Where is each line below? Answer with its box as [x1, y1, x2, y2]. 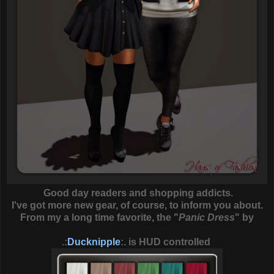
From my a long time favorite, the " [20, 212, 179, 223]
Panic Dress [179, 212, 235, 223]
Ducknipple [67, 237, 120, 248]
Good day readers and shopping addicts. [41, 188, 233, 199]
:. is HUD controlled [120, 237, 213, 248]
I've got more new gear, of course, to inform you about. [11, 200, 263, 211]
